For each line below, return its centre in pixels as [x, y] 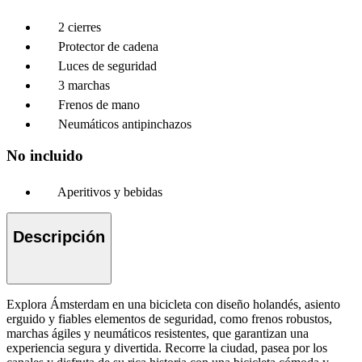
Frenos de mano [99, 105]
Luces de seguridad [107, 66]
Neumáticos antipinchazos [125, 124]
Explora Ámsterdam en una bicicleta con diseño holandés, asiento [173, 305]
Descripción [59, 237]
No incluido [45, 156]
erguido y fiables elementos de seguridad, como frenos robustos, [169, 319]
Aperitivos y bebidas [110, 192]
